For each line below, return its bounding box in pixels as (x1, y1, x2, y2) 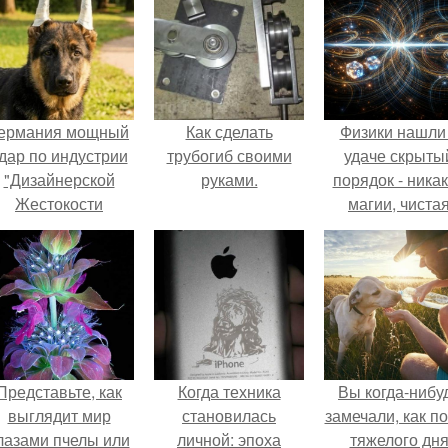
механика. (361, 239, 437, 263)
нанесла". (23, 215, 95, 239)
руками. (200, 167, 258, 191)
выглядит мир (7, 403, 111, 427)
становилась (182, 403, 276, 427)
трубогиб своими (166, 143, 292, 167)
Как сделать (185, 119, 273, 143)
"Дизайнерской (3, 167, 115, 191)
